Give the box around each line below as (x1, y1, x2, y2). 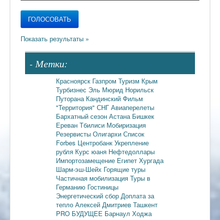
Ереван (56, 120, 80, 130)
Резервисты (56, 129, 93, 138)
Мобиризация (107, 120, 146, 130)
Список (123, 129, 144, 138)
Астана (109, 111, 132, 121)
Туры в (130, 173, 150, 183)
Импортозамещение (56, 155, 117, 165)
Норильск (125, 84, 154, 94)
